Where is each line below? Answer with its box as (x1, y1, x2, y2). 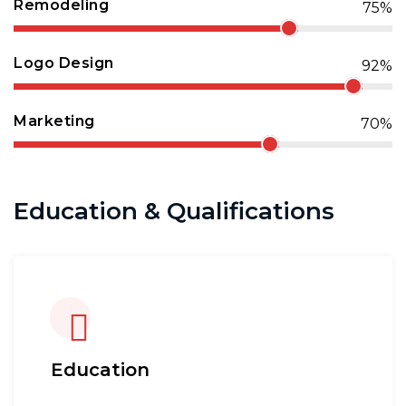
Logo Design (14, 54, 114, 72)
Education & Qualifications (14, 197, 334, 226)
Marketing (14, 112, 95, 130)
